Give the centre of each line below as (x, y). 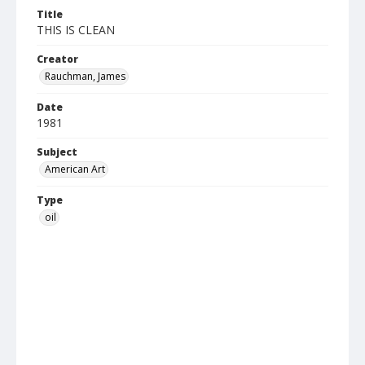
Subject (57, 152)
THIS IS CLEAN (76, 30)
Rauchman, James (85, 76)
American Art (75, 169)
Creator (57, 59)
